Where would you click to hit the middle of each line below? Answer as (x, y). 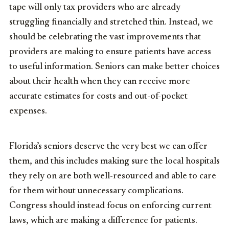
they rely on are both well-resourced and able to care (113, 176)
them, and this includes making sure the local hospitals (114, 161)
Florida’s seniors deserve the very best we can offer (108, 146)
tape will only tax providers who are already (95, 7)
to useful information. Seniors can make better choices (114, 67)
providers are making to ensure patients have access (110, 52)
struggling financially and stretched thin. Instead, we (111, 22)
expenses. (28, 111)
